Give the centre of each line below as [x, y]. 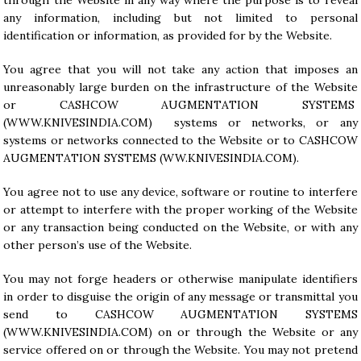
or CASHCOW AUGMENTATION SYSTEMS [180, 105]
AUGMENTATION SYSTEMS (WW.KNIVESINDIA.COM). [151, 158]
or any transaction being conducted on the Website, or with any [180, 227]
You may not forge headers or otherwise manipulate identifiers [180, 279]
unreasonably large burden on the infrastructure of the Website [180, 87]
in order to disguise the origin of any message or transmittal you [180, 297]
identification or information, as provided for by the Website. [168, 35]
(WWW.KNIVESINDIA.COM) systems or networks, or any [180, 122]
